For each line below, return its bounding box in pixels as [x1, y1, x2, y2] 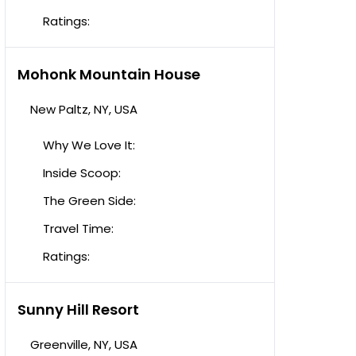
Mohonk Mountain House [17, 64, 200, 84]
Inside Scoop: [43, 164, 121, 181]
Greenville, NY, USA [30, 336, 137, 353]
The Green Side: [43, 192, 136, 209]
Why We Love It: [43, 137, 135, 153]
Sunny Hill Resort [17, 300, 139, 319]
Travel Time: [43, 220, 114, 237]
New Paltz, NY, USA [30, 101, 137, 118]
